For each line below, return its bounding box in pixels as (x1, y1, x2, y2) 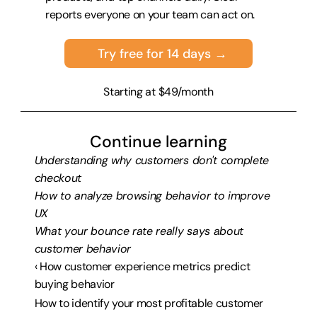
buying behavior (34, 277, 115, 292)
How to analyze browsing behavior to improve (34, 188, 270, 203)
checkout (34, 171, 81, 185)
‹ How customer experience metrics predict (34, 259, 250, 274)
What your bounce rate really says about (34, 224, 244, 238)
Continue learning (90, 131, 227, 152)
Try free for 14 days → (98, 45, 228, 62)
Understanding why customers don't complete (34, 153, 270, 168)
